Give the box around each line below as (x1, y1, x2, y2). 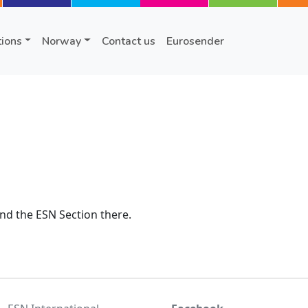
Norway (42, 33, 82, 49)
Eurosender (166, 33, 224, 49)
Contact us (102, 33, 155, 49)
